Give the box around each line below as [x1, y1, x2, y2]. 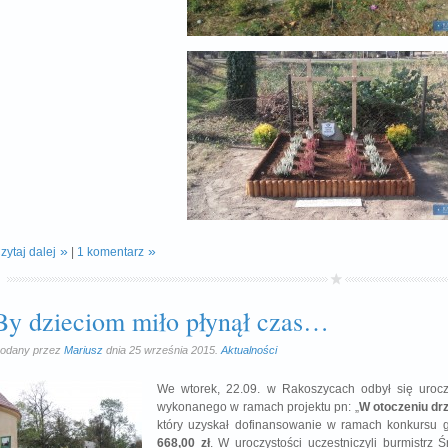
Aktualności [221, 344, 277, 356]
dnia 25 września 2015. [103, 344, 221, 356]
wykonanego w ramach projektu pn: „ [157, 400, 359, 414]
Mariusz [64, 344, 103, 356]
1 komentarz [77, 245, 144, 259]
